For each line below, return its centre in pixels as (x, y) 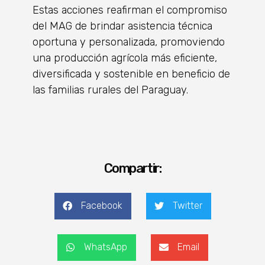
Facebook (101, 206)
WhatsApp (105, 247)
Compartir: (132, 168)
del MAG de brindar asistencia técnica (122, 26)
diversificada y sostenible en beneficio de (131, 74)
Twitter (187, 206)
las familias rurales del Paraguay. (110, 90)
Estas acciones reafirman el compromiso (130, 10)
